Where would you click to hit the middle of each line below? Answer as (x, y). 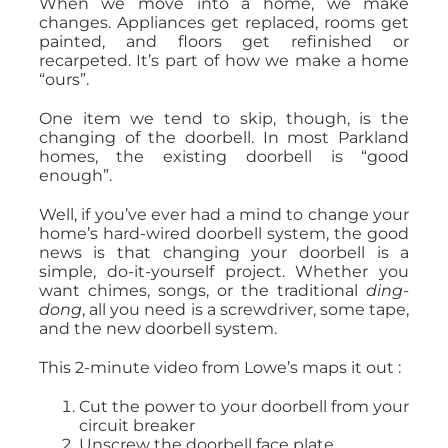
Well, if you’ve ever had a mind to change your (224, 214)
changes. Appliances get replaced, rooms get (224, 22)
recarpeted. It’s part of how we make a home (224, 60)
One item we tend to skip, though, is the (224, 118)
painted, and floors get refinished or (224, 41)
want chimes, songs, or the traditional (202, 290)
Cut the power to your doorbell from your (244, 406)
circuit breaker (136, 425)
